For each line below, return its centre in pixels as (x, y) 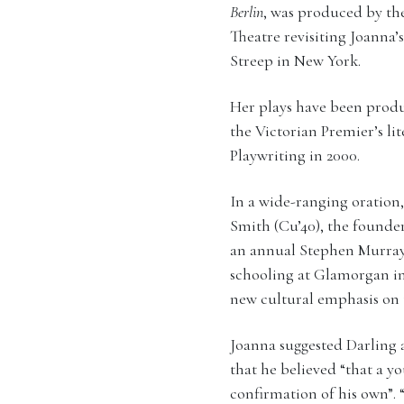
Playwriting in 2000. (294, 156)
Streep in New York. (295, 61)
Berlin (246, 12)
